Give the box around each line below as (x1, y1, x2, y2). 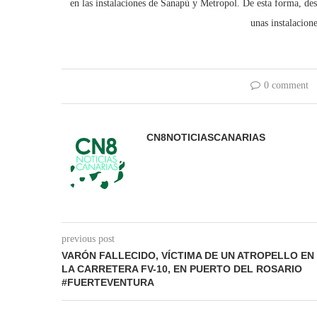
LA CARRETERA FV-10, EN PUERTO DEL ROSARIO (62, 263, 302, 275)
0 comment (264, 79, 309, 91)
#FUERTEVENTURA (62, 277, 154, 289)
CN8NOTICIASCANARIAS (146, 131, 265, 143)
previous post (62, 234, 115, 245)
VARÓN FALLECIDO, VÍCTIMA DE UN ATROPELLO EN (62, 250, 314, 262)
